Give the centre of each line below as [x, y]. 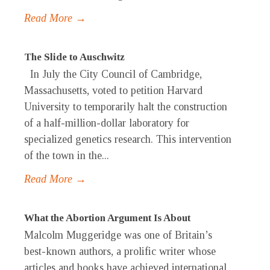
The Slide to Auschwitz [74, 57]
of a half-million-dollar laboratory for [107, 123]
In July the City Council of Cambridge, [113, 74]
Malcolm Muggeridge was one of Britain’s [118, 235]
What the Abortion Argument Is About [107, 218]
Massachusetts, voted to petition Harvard [113, 91]
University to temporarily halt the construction [126, 107]
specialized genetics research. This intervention [128, 140]
